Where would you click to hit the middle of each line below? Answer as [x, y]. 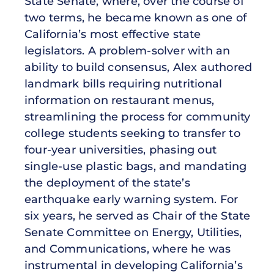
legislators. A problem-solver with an [128, 51]
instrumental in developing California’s [134, 266]
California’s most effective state [113, 35]
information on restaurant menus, [120, 101]
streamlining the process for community [138, 117]
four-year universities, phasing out [120, 150]
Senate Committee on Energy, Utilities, [133, 233]
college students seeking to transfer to [132, 134]
